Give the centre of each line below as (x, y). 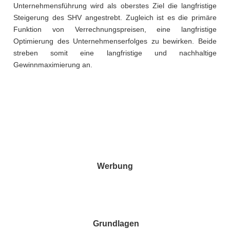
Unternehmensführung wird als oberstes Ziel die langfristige (115, 5)
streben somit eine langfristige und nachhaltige (115, 53)
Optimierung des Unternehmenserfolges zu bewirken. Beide (115, 41)
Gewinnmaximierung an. (53, 64)
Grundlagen (116, 223)
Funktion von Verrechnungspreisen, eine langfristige (115, 29)
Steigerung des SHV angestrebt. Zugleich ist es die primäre (115, 17)
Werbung (115, 166)
